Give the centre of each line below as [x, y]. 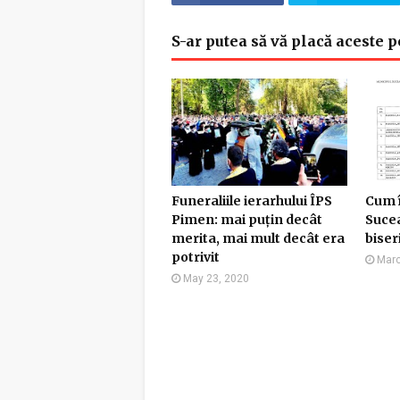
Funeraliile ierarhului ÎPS [252, 201]
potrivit [196, 257]
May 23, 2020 [216, 279]
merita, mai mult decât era [258, 238]
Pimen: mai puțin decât [247, 220]
